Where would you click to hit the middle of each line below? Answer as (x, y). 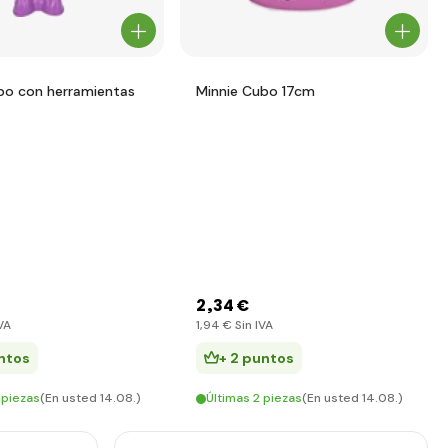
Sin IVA (252, 325)
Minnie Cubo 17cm (255, 91)
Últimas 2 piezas (254, 398)
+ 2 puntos (256, 358)
